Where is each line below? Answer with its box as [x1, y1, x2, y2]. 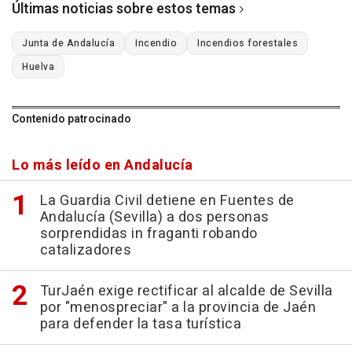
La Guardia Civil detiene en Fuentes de [39, 189, 295, 211]
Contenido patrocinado [12, 110, 131, 127]
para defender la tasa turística [39, 313, 241, 335]
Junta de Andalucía [22, 35, 115, 50]
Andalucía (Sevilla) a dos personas [39, 206, 269, 228]
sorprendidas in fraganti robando [39, 222, 258, 244]
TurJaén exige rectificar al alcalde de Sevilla [39, 280, 333, 302]
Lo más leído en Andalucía [12, 154, 193, 176]
